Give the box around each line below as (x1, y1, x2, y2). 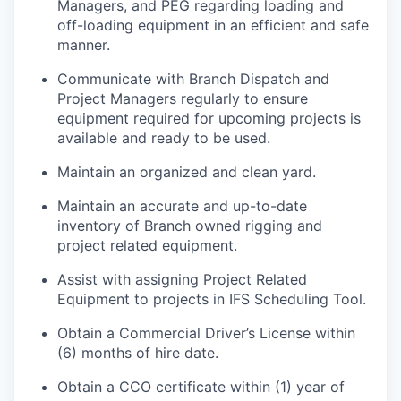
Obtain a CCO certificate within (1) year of (57, 378, 345, 397)
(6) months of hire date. (57, 344, 218, 363)
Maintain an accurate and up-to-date (57, 197, 307, 216)
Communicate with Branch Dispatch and (57, 70, 329, 89)
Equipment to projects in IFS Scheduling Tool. (57, 290, 366, 309)
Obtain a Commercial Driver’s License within (57, 324, 355, 343)
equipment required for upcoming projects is (57, 109, 361, 128)
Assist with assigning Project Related (57, 270, 307, 289)
